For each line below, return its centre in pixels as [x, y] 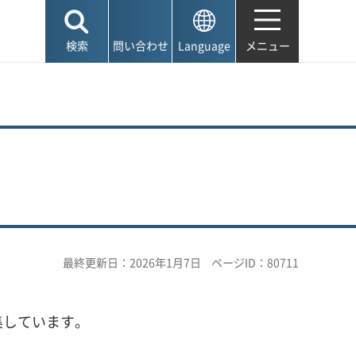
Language [204, 45]
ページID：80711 [255, 262]
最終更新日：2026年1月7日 [132, 262]
